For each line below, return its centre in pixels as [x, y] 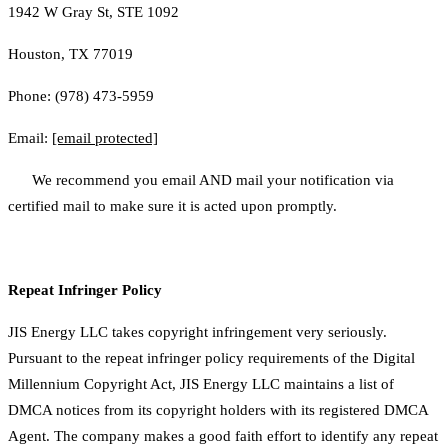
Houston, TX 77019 [70, 54]
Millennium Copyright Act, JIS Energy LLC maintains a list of [201, 384]
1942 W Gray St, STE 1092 [93, 12]
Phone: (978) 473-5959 [81, 96]
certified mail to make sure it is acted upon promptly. [172, 206]
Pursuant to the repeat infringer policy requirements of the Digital [211, 358]
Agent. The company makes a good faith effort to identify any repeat [223, 436]
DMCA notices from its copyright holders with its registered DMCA [218, 410]
